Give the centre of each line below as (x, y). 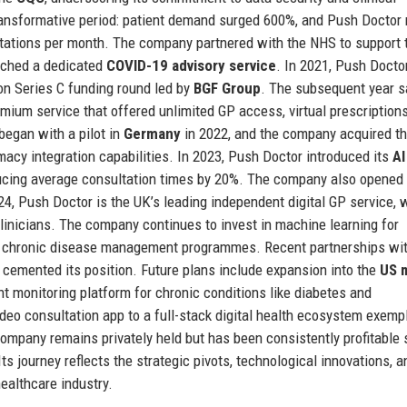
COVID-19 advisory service (191, 65)
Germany (152, 133)
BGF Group (227, 88)
